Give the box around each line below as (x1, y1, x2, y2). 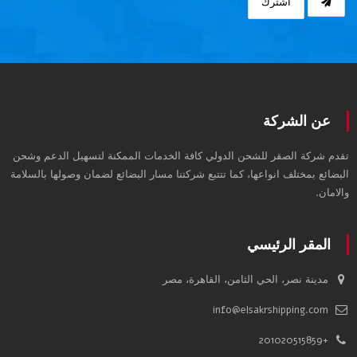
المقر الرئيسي (247, 235, 331, 254)
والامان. (316, 186, 349, 200)
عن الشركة (263, 112, 331, 131)
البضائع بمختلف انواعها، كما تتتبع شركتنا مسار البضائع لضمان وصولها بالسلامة (10, 167, 349, 182)
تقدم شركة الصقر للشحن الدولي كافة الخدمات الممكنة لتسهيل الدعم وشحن (13, 149, 349, 163)
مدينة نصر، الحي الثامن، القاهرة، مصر (163, 273, 328, 287)
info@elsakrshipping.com (213, 303, 328, 317)
